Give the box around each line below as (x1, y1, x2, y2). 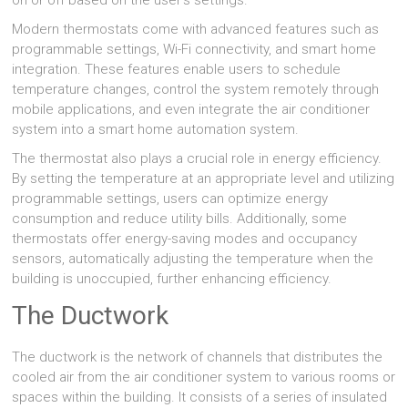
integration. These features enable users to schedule (12, 61, 342, 78)
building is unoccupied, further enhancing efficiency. (12, 270, 332, 288)
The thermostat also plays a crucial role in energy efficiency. (12, 150, 382, 168)
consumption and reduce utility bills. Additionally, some (12, 210, 348, 228)
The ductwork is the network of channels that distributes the (12, 349, 383, 366)
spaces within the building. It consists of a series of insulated (12, 389, 388, 406)
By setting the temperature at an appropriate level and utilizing (12, 170, 395, 188)
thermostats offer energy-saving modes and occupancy (12, 230, 358, 248)
